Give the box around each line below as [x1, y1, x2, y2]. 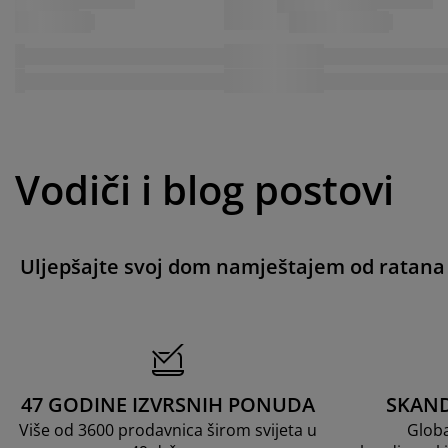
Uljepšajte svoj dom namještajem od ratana [20, 252, 445, 280]
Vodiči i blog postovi [15, 161, 394, 217]
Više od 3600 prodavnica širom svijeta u [19, 418, 317, 441]
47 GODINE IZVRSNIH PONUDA [21, 390, 315, 418]
